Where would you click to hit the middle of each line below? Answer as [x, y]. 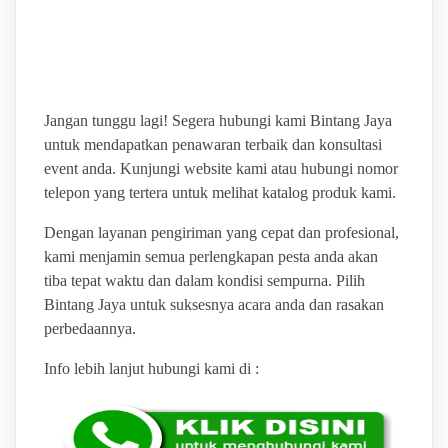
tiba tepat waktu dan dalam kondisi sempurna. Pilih [204, 281]
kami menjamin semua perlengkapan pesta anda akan [210, 257]
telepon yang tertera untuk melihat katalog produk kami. [219, 193]
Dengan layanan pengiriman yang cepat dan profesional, [221, 233]
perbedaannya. [89, 329]
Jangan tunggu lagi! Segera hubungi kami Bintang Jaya [217, 121]
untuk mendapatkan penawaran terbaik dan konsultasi [212, 145]
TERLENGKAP [148, 57]
